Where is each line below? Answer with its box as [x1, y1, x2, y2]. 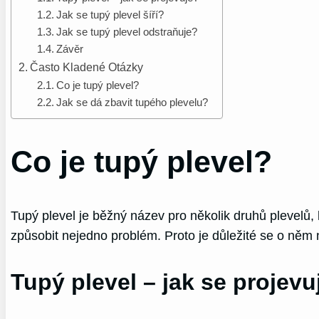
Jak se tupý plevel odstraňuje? [56, 26, 197, 38]
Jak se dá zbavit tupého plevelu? [56, 96, 208, 108]
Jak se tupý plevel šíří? [56, 9, 164, 21]
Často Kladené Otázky [30, 60, 144, 73]
